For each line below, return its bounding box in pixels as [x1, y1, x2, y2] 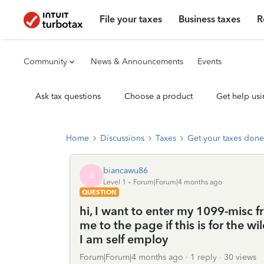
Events [197, 57, 222, 67]
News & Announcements [91, 57, 183, 67]
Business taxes [179, 14, 241, 25]
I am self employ [80, 232, 168, 246]
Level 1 [103, 177, 126, 186]
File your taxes [100, 14, 163, 25]
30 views [224, 252, 256, 262]
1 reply [190, 252, 217, 262]
